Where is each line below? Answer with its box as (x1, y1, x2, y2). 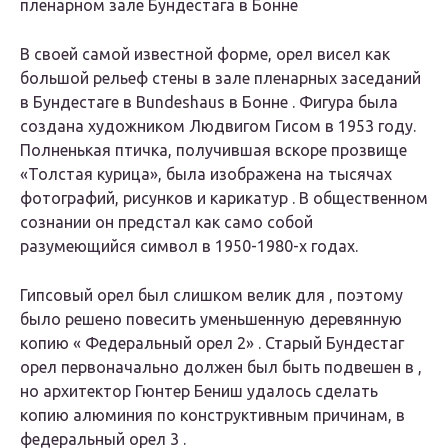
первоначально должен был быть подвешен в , (57, 358, 422, 377)
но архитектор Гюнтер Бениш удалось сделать (20, 382, 378, 401)
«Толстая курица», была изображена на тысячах (20, 165, 392, 184)
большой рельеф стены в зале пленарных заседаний (20, 69, 421, 88)
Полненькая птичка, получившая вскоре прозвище (20, 141, 407, 160)
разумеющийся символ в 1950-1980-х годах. (20, 237, 358, 256)
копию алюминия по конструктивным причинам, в (20, 406, 405, 425)
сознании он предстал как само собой (20, 213, 313, 232)
